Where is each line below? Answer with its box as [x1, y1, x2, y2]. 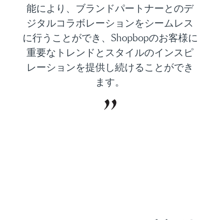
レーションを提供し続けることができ [27, 61, 193, 74]
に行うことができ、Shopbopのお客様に [22, 32, 198, 44]
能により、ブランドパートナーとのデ [27, 2, 193, 15]
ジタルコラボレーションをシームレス [27, 17, 193, 29]
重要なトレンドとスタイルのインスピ [27, 47, 193, 59]
